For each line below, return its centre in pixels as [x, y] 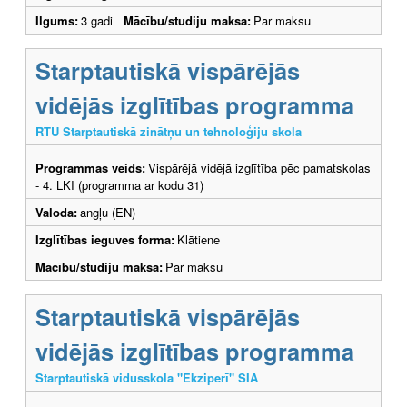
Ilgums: [57, 20]
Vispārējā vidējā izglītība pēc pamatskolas [259, 167]
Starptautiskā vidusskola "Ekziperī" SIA [147, 377]
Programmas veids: [90, 167]
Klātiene [199, 239]
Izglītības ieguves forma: [105, 239]
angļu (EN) [108, 212]
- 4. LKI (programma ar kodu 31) [119, 184]
